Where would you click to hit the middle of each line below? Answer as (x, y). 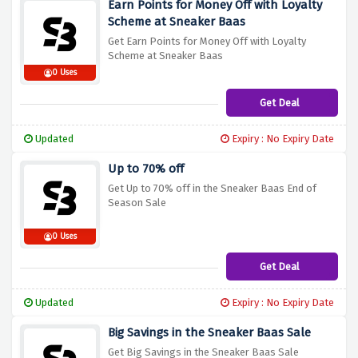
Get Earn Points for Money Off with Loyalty (207, 42)
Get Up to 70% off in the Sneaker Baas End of (212, 189)
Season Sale (137, 203)
